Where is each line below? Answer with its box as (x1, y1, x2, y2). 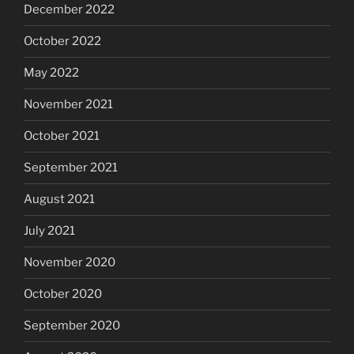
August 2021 (24, 192, 95, 207)
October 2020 (24, 287, 102, 302)
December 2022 (24, 2, 115, 17)
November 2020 (24, 255, 115, 270)
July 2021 (24, 224, 75, 239)
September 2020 (24, 318, 120, 333)
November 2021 (24, 97, 113, 112)
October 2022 (24, 34, 101, 49)
